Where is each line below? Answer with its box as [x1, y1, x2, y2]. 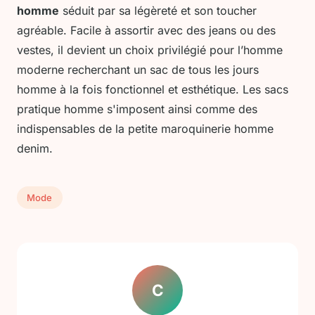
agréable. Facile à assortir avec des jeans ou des [17, 23, 276, 38]
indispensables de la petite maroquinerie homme [17, 122, 274, 136]
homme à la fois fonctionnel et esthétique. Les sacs [17, 82, 288, 97]
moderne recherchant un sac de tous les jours [17, 63, 259, 77]
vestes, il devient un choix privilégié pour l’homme [17, 43, 283, 58]
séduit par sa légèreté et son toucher [59, 4, 257, 18]
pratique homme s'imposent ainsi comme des [17, 102, 257, 117]
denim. [17, 141, 53, 156]
